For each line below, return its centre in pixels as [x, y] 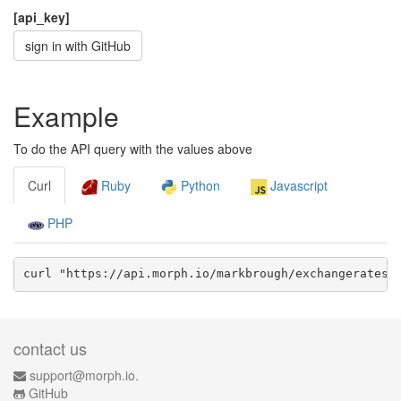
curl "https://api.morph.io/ [119, 274]
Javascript [297, 185]
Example [66, 116]
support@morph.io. [84, 375]
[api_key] [42, 17]
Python [199, 185]
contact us [50, 348]
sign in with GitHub [78, 46]
